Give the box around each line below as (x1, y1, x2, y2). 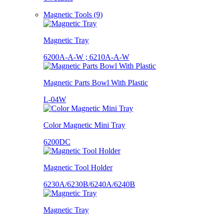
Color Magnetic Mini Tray (43, 120, 125, 129)
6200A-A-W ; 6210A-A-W (43, 52, 129, 61)
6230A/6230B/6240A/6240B (43, 180, 135, 188)
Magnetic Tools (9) (43, 10, 103, 19)
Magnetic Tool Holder (43, 163, 112, 172)
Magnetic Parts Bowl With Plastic (43, 78, 148, 87)
